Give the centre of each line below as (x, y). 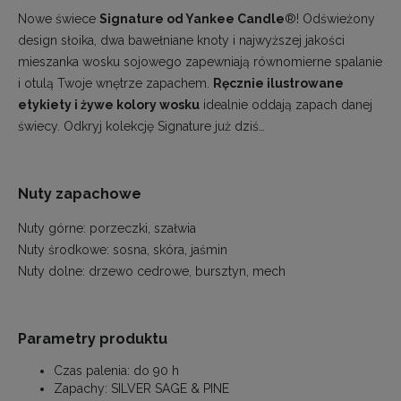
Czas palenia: (94, 371)
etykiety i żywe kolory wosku (109, 104)
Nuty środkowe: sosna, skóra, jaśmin (123, 249)
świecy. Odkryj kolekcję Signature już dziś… (141, 126)
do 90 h (156, 371)
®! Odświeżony (330, 18)
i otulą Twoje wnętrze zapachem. (115, 83)
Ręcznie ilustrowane (278, 83)
